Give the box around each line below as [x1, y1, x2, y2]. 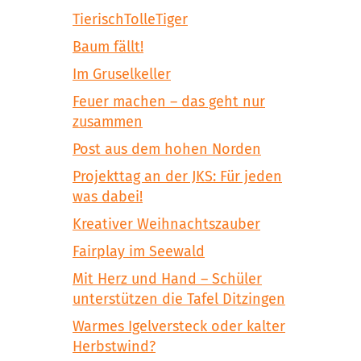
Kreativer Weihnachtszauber [73, 215, 260, 234]
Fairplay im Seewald [73, 243, 205, 261]
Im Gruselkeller [73, 65, 171, 84]
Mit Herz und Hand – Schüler [73, 270, 262, 288]
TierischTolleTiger [73, 10, 188, 29]
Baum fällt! [73, 38, 143, 56]
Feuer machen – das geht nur [73, 93, 265, 111]
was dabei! [73, 188, 143, 206]
